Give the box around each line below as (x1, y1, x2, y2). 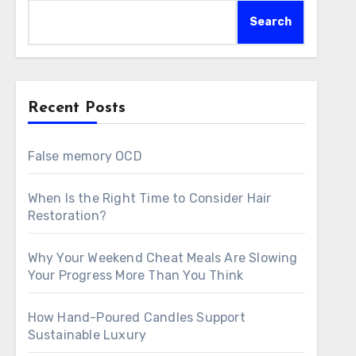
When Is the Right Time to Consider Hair (27, 191, 272, 206)
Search (249, 15, 292, 29)
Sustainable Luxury (27, 327, 147, 342)
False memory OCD (27, 149, 142, 164)
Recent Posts (27, 100, 126, 116)
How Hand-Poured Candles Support (27, 310, 246, 325)
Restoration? (27, 208, 107, 223)
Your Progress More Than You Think (27, 268, 244, 283)
